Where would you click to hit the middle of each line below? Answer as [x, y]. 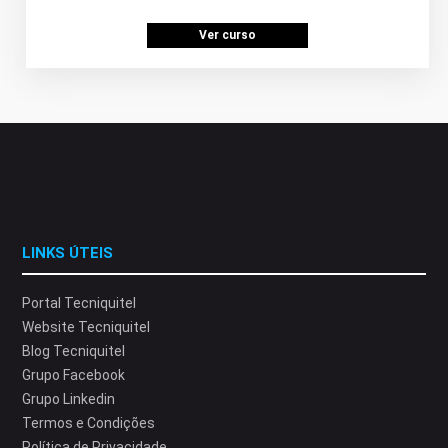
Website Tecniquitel [86, 327]
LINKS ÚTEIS [68, 253]
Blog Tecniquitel [74, 351]
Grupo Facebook [74, 375]
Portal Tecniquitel [79, 303]
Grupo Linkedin [69, 399]
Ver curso [227, 35]
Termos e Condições [89, 423]
